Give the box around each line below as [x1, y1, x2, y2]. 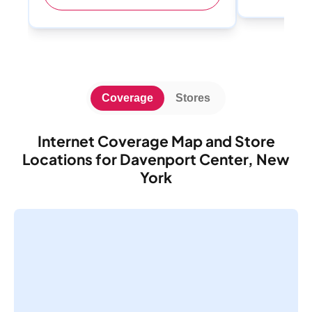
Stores [175, 91, 210, 104]
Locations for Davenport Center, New [22, 149, 290, 169]
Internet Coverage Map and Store [37, 131, 275, 150]
